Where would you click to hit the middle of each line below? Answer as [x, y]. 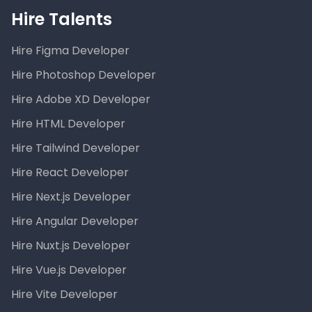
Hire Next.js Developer [71, 197]
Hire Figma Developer [70, 51]
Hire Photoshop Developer [84, 75]
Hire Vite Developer [64, 295]
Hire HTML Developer [68, 124]
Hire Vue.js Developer [69, 270]
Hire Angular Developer [75, 221]
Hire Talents [62, 19]
